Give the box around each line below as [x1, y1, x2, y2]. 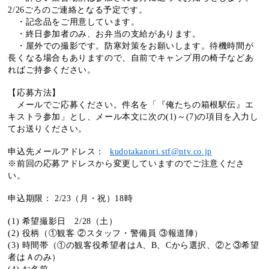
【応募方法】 [8, 88, 61, 97]
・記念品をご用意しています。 [8, 17, 140, 26]
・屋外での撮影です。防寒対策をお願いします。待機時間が [8, 41, 254, 50]
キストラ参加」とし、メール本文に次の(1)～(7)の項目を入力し [8, 112, 259, 121]
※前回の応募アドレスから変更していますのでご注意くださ [8, 159, 245, 168]
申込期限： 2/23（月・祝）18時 [8, 193, 133, 203]
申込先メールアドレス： [8, 147, 110, 156]
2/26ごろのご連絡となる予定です [8, 5, 139, 14]
